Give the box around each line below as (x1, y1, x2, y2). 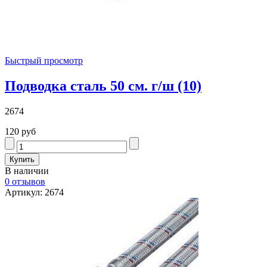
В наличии (5, 165, 49, 176)
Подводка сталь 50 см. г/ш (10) (5, 77, 201, 94)
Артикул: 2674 (5, 187, 64, 197)
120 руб (5, 126, 36, 136)
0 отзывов (5, 176, 45, 187)
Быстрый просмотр (5, 55, 83, 66)
